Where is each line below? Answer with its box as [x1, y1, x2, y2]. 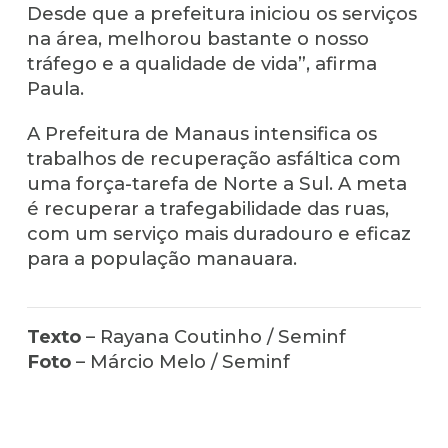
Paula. [26, 77, 89, 101]
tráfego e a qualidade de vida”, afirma [26, 52, 377, 76]
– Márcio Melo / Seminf [70, 349, 290, 373]
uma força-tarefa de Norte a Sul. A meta [26, 171, 407, 195]
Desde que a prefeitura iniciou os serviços [26, 2, 417, 26]
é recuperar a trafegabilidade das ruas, [26, 196, 389, 220]
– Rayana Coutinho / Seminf [80, 324, 346, 348]
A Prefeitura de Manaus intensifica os [26, 121, 377, 145]
